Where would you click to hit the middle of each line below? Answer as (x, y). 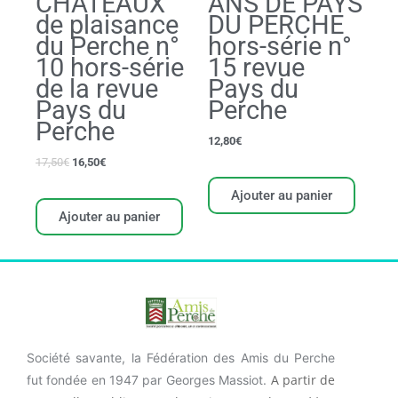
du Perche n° (107, 46)
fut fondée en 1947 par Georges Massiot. (149, 380)
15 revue (256, 67)
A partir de (303, 380)
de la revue (97, 88)
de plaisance (107, 24)
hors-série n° (280, 46)
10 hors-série (110, 67)
